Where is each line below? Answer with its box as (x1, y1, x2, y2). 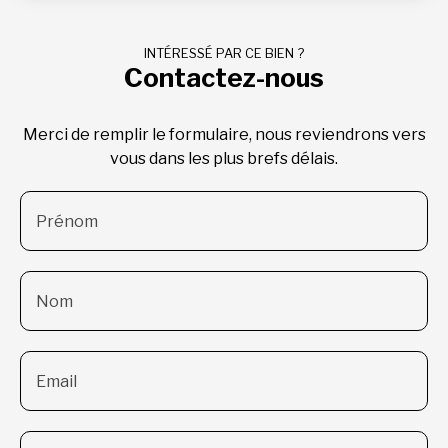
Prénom (36, 211, 98, 231)
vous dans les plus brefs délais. (110, 148, 338, 168)
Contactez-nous (124, 61, 324, 93)
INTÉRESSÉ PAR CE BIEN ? (144, 45, 304, 61)
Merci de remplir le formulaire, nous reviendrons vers (22, 124, 426, 144)
